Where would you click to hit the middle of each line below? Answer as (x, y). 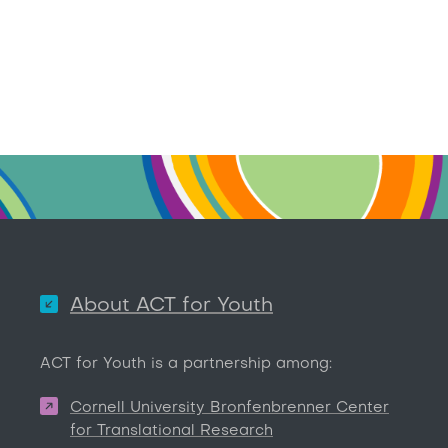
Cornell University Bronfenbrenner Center (229, 407)
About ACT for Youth (171, 305)
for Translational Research (171, 430)
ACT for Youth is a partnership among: (186, 363)
